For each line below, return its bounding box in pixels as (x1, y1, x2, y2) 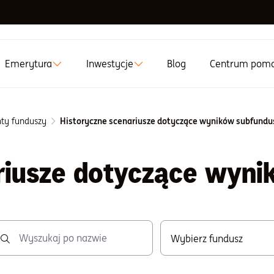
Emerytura (5, 57, 53, 70)
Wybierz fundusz (170, 232, 243, 245)
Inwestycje (86, 57, 133, 70)
